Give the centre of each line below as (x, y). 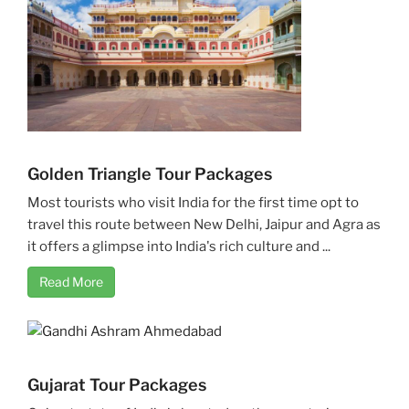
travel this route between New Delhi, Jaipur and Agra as (204, 224)
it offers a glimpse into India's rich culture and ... (179, 246)
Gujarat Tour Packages (117, 384)
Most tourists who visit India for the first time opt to (193, 202)
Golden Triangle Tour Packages (150, 173)
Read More (71, 281)
